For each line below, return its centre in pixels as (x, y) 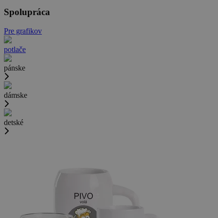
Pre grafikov (23, 31)
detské (14, 123)
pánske (15, 68)
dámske (16, 95)
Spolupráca (27, 12)
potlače (15, 50)
